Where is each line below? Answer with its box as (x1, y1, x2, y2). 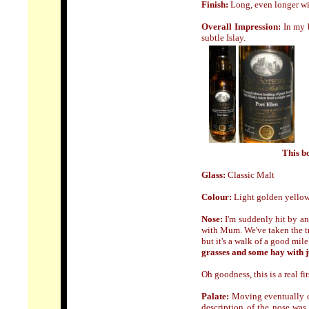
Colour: (201, 192, 234, 202)
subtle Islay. (201, 32, 246, 43)
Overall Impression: (201, 21, 283, 32)
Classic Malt (228, 170, 275, 180)
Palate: (201, 291, 232, 301)
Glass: (201, 170, 228, 180)
